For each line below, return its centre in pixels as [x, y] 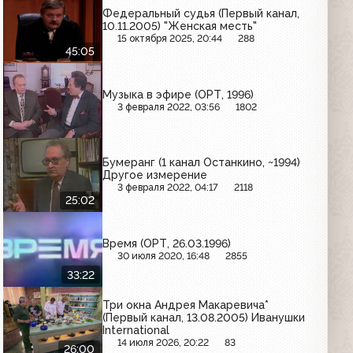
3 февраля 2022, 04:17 [168, 188]
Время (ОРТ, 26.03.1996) [167, 243]
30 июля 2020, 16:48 [164, 255]
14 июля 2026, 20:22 [163, 343]
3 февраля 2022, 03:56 [169, 106]
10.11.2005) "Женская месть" [180, 26]
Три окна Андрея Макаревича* [186, 305]
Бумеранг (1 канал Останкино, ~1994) [202, 163]
